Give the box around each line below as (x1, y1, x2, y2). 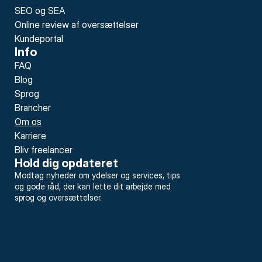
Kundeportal (15, 33, 63, 44)
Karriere (15, 130, 46, 142)
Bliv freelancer (15, 144, 73, 156)
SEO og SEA (15, 5, 65, 16)
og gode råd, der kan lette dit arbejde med (15, 181, 171, 191)
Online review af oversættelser (15, 19, 139, 30)
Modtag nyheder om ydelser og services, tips (15, 170, 180, 180)
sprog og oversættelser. (15, 192, 102, 202)
